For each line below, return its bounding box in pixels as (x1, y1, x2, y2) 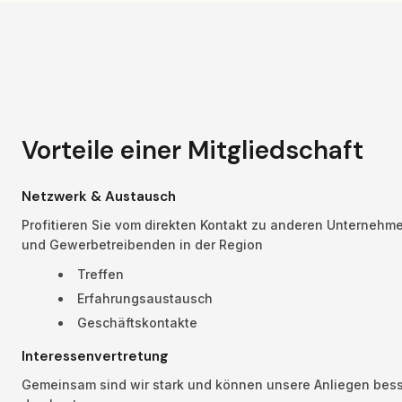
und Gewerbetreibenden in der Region (22, 237, 263, 253)
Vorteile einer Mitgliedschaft (22, 133, 363, 167)
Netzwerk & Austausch (22, 187, 176, 205)
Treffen (77, 267, 125, 283)
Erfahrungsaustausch (77, 291, 214, 307)
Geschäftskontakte (77, 315, 198, 331)
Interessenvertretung (22, 347, 169, 366)
